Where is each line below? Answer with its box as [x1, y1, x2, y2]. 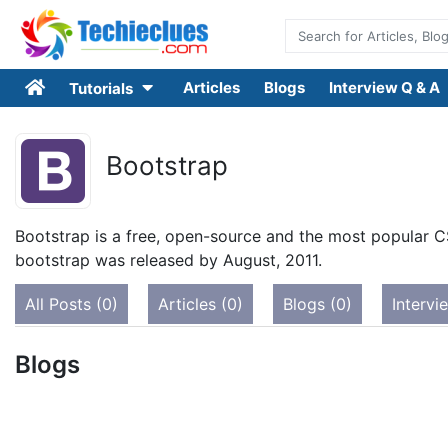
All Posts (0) [25, 294, 118, 314]
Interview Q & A [328, 78, 440, 97]
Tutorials [69, 79, 136, 98]
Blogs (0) [283, 294, 352, 314]
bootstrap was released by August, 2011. [15, 250, 322, 270]
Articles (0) [158, 294, 243, 314]
